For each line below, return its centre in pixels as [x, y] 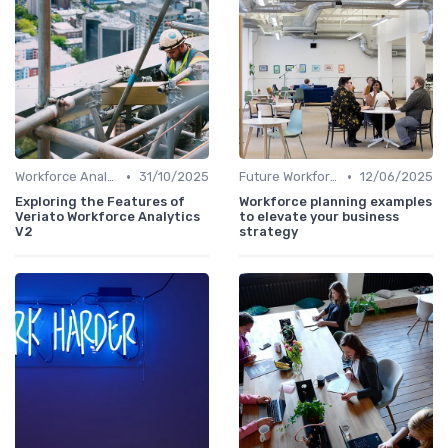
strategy [268, 232]
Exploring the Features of [100, 202]
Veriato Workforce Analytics [107, 217]
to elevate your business [319, 217]
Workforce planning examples [335, 202]
